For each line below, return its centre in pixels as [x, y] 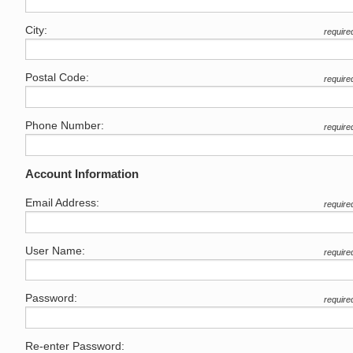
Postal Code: [57, 78]
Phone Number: [65, 126]
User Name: [55, 250]
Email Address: [62, 202]
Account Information [82, 173]
